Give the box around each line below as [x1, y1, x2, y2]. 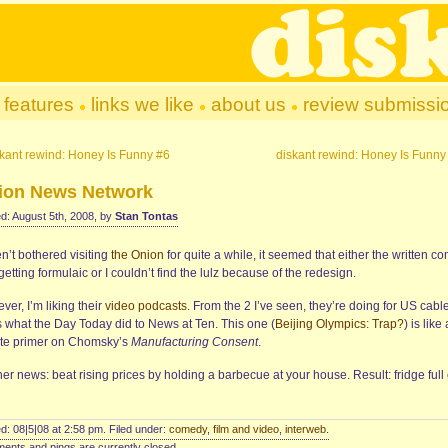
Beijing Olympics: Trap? [275, 317, 404, 331]
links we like [90, 94, 194, 115]
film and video [213, 423, 279, 435]
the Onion [111, 248, 164, 262]
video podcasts [105, 299, 187, 313]
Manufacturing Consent [131, 335, 258, 349]
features [3, 94, 74, 115]
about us [210, 94, 286, 115]
